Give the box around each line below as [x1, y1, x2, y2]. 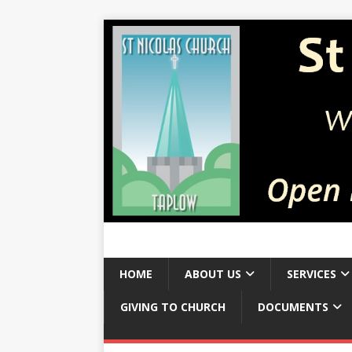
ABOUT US [185, 266, 241, 281]
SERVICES [287, 266, 336, 281]
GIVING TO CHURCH [120, 299, 225, 314]
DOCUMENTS [258, 299, 328, 314]
